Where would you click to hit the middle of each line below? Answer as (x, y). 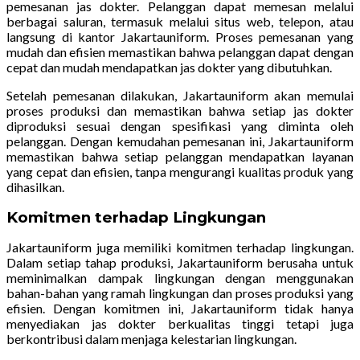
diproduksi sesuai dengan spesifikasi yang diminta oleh (180, 125)
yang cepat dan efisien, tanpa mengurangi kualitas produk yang (180, 171)
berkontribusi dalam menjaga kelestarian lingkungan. (151, 338)
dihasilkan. (35, 186)
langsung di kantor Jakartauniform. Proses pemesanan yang (180, 36)
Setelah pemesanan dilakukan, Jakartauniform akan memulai (180, 95)
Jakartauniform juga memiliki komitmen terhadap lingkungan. (180, 247)
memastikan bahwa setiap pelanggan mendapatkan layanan (180, 156)
